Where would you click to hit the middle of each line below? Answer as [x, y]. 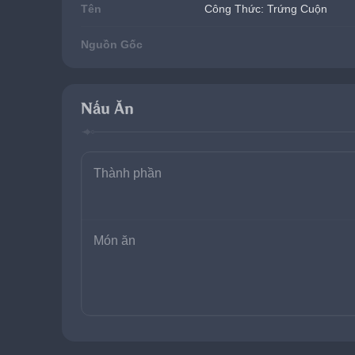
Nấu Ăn [107, 109]
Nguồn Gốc [112, 44]
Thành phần [128, 173]
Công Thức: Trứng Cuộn [266, 9]
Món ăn [115, 240]
